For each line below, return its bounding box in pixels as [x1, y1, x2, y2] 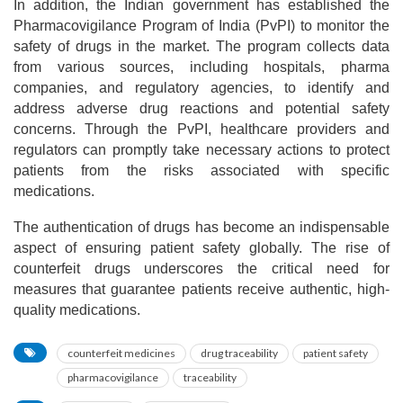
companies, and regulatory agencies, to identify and [13, 79, 390, 95]
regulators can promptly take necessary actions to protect [13, 141, 390, 157]
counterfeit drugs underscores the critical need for [13, 260, 390, 276]
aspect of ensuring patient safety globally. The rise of [13, 239, 390, 255]
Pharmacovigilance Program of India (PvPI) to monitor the [13, 17, 390, 33]
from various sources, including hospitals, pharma [13, 58, 390, 75]
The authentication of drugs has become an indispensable [13, 219, 390, 235]
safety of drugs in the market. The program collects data [13, 38, 390, 54]
